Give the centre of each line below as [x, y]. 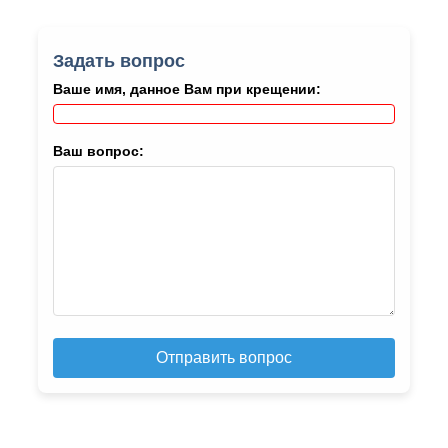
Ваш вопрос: [98, 151]
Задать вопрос [118, 61]
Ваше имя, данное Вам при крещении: [186, 89]
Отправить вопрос [223, 358]
